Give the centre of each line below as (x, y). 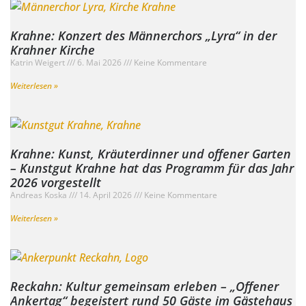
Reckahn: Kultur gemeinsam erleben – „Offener (144, 287)
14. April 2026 (106, 195)
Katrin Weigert (39, 63)
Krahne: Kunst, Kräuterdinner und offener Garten (151, 154)
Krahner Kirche (53, 50)
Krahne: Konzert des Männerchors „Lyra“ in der (143, 36)
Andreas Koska (40, 195)
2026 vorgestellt (56, 183)
